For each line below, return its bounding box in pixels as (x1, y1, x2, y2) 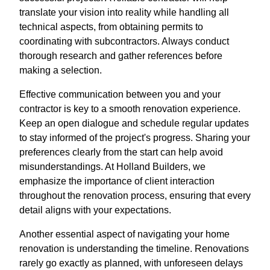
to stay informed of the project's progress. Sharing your (19, 133, 250, 143)
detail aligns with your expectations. (19, 205, 171, 216)
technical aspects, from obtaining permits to (19, 22, 203, 33)
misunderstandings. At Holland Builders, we (19, 162, 206, 172)
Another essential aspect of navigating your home (19, 229, 230, 240)
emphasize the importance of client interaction (19, 176, 215, 187)
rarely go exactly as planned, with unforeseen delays (19, 258, 243, 269)
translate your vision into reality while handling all (19, 7, 229, 18)
